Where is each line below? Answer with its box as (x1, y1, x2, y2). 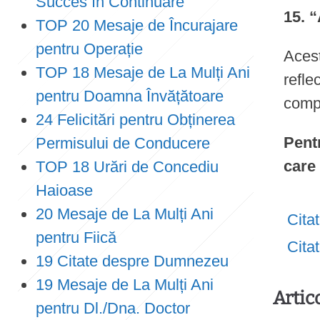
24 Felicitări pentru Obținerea (36, 111, 235, 129)
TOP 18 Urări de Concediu (36, 158, 219, 176)
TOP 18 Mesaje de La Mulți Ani (36, 64, 250, 81)
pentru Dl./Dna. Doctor (36, 299, 190, 317)
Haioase (36, 181, 93, 199)
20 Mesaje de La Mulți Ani (36, 205, 214, 223)
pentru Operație (36, 40, 143, 58)
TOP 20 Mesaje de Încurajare (36, 16, 238, 34)
